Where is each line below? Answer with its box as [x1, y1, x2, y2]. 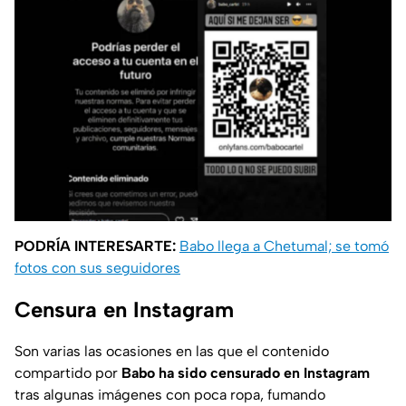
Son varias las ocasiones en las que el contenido [14, 342, 329, 360]
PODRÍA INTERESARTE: [14, 237, 176, 255]
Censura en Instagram [14, 295, 234, 323]
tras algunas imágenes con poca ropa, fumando [14, 385, 325, 403]
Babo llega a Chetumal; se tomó [179, 237, 389, 255]
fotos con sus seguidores [14, 258, 180, 276]
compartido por [14, 363, 121, 382]
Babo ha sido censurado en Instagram [121, 363, 370, 382]
